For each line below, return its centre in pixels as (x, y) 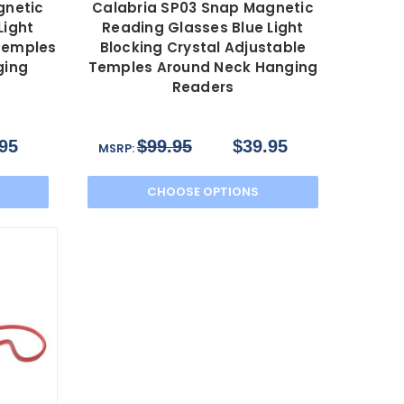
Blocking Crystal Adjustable (203, 48)
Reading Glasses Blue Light (203, 28)
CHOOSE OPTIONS (202, 192)
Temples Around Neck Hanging (203, 68)
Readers (203, 87)
